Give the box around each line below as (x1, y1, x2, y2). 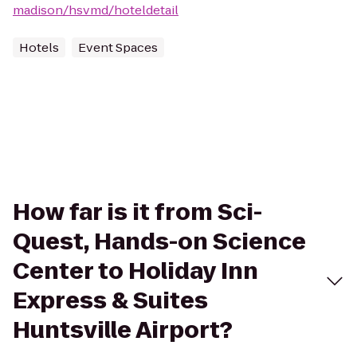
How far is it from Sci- (13, 197, 262, 228)
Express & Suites (13, 285, 208, 316)
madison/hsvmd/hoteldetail (13, 2, 178, 18)
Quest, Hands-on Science (13, 226, 306, 257)
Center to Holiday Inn (13, 256, 258, 287)
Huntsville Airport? (13, 315, 233, 346)
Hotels (19, 39, 59, 56)
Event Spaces (78, 39, 158, 56)
